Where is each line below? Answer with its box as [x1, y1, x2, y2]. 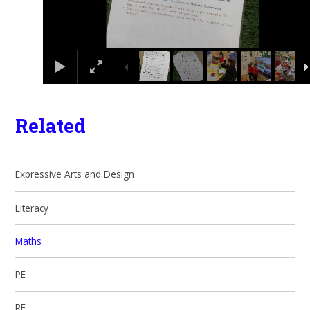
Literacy [15, 201, 49, 215]
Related [15, 113, 86, 138]
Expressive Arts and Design [15, 167, 135, 181]
